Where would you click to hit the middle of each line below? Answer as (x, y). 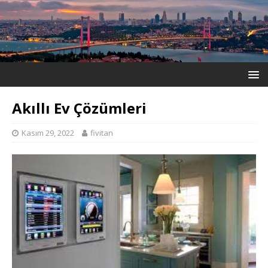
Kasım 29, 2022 (48, 133)
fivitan (102, 133)
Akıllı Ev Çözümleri (79, 108)
